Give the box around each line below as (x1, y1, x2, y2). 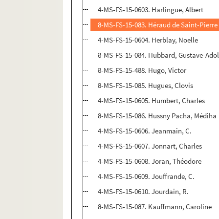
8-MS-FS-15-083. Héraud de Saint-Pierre (98, 20, 218, 30)
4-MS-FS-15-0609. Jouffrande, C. (98, 172, 195, 181)
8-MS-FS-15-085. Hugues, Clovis (98, 81, 194, 90)
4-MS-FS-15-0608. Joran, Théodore (98, 156, 202, 166)
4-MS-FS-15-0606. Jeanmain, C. (98, 126, 192, 136)
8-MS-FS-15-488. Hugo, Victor (98, 66, 187, 75)
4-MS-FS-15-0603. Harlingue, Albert (98, 5, 204, 15)
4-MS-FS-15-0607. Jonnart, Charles (98, 141, 202, 151)
